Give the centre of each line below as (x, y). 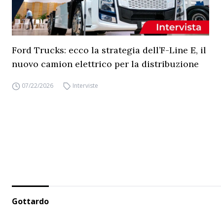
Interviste (86, 85)
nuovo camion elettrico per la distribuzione (105, 64)
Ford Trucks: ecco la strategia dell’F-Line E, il (109, 50)
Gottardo (30, 201)
